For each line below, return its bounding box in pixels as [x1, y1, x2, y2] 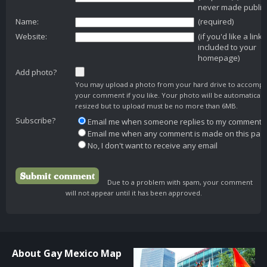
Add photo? [15, 66, 57, 77]
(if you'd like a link [198, 30, 262, 42]
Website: [15, 30, 47, 42]
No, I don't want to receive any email [88, 139, 218, 151]
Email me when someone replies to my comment [88, 116, 262, 127]
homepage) [198, 52, 240, 63]
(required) [198, 15, 234, 27]
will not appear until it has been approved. [65, 188, 202, 197]
